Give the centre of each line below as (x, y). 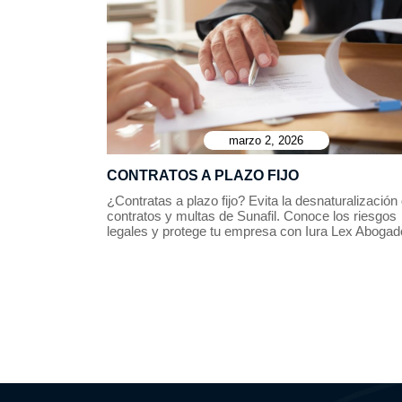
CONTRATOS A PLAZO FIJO (203, 175)
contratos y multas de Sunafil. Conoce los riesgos (252, 216)
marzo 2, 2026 (267, 140)
